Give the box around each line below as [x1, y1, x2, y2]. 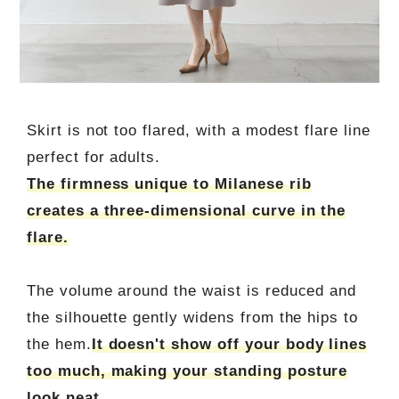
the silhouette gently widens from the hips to [26, 309, 359, 327]
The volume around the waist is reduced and [26, 282, 357, 300]
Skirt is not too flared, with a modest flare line [26, 122, 370, 140]
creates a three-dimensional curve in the [26, 202, 346, 220]
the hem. [26, 336, 92, 354]
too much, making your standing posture [26, 362, 348, 380]
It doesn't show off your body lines [91, 336, 368, 354]
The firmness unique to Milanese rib [26, 175, 312, 193]
